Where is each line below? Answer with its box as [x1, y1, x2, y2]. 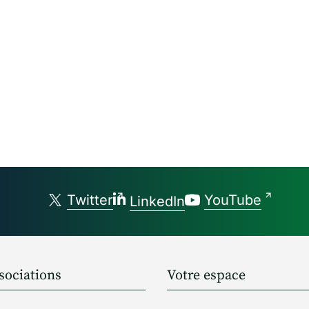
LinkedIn [130, 193, 185, 210]
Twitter [67, 192, 113, 208]
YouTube [204, 192, 261, 208]
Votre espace [166, 267, 246, 284]
